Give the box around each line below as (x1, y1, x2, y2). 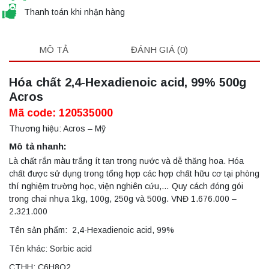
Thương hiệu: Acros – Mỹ (9, 124, 106, 134)
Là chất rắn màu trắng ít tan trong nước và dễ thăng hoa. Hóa (9, 156, 244, 166)
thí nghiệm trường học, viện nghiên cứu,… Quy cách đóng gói (9, 181, 243, 192)
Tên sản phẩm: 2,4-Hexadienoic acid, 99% (9, 225, 174, 235)
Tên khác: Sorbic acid (9, 244, 92, 254)
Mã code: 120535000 (9, 107, 113, 119)
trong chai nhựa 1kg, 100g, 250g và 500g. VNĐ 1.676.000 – (9, 194, 237, 204)
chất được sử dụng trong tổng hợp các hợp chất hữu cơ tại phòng (9, 169, 259, 179)
